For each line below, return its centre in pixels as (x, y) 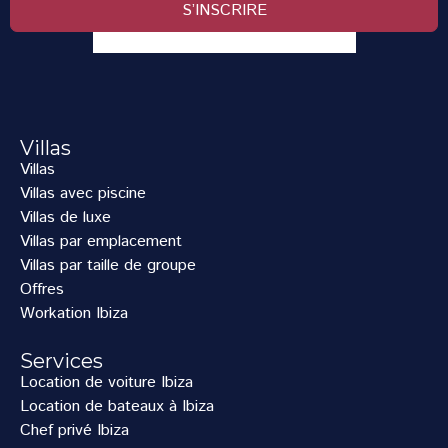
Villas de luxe (65, 217)
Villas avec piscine (83, 193)
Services (61, 361)
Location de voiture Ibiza (106, 382)
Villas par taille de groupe (108, 265)
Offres (42, 289)
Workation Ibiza (74, 313)
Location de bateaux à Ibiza (117, 406)
